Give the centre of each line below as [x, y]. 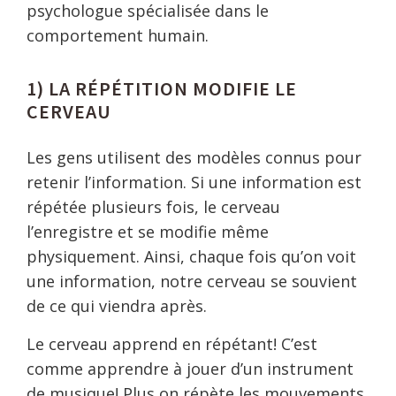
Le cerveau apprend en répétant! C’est [172, 344]
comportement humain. [118, 35]
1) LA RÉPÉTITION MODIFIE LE [162, 88]
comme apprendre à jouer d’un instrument [190, 369]
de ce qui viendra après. [117, 306]
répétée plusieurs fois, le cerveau [153, 207]
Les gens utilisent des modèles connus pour [194, 157]
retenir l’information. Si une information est [194, 182]
